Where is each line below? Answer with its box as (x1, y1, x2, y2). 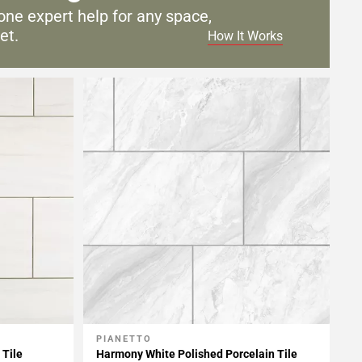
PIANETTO (95, 333, 152, 344)
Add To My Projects (113, 334, 198, 346)
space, (165, 6, 212, 26)
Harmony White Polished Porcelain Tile (95, 347, 297, 360)
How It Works (207, 28, 283, 44)
